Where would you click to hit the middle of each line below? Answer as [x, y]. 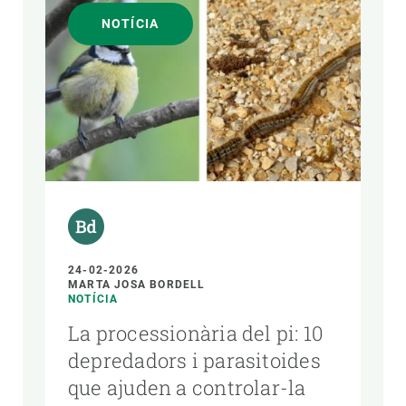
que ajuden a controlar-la [187, 388]
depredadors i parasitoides [194, 361]
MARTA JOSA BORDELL [137, 285]
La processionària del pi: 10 [196, 333]
